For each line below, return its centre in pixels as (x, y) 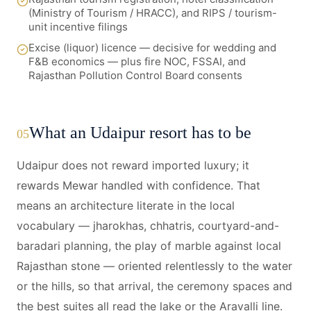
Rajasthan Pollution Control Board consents (135, 75)
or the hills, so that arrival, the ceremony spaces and (154, 286)
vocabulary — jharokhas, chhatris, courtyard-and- (148, 226)
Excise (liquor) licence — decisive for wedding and (152, 48)
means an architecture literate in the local (126, 205)
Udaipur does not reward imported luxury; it (133, 165)
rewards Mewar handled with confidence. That (138, 185)
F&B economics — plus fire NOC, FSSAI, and (137, 61)
